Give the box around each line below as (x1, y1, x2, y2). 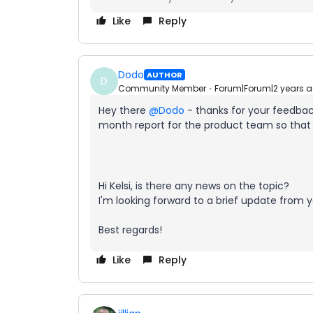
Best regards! (99, 223, 162, 237)
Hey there (99, 103, 149, 117)
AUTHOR (147, 69, 182, 80)
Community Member (118, 82, 206, 94)
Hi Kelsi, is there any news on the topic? (99, 179, 289, 193)
